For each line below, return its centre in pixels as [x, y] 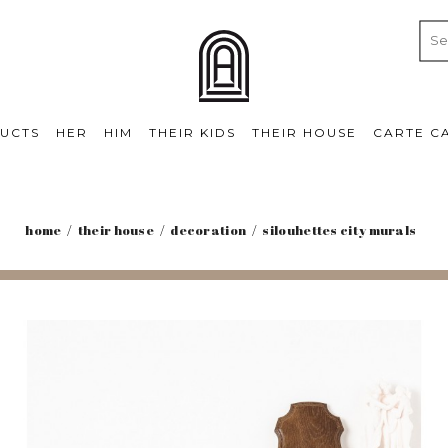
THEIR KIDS [192, 132]
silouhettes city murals [339, 230]
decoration [208, 230]
